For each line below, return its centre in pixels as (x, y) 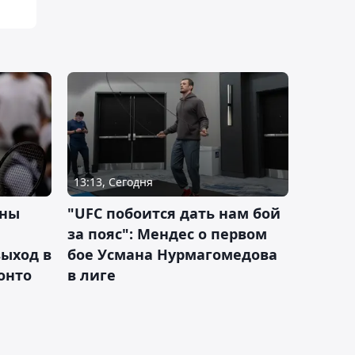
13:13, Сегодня (113, 182)
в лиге (92, 275)
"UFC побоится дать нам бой (174, 214)
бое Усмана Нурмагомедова (172, 255)
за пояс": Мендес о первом (167, 234)
